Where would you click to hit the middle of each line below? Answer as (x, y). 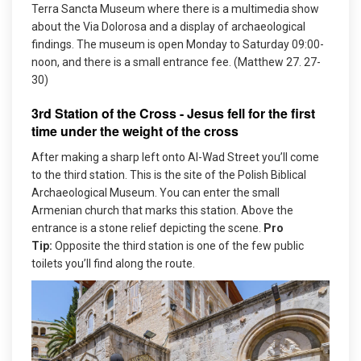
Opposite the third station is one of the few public (178, 245)
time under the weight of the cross (135, 131)
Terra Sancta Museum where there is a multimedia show (175, 8)
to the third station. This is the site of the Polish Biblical (169, 174)
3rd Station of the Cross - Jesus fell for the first (173, 113)
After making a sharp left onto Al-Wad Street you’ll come (175, 157)
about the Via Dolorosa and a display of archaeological (168, 26)
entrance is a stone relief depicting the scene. (146, 228)
